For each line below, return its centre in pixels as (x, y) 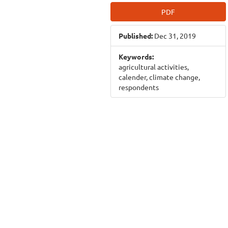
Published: (136, 36)
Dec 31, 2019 (174, 36)
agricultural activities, (154, 67)
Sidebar (137, 23)
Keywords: (136, 56)
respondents (139, 87)
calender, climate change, (159, 77)
